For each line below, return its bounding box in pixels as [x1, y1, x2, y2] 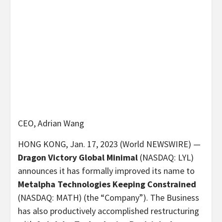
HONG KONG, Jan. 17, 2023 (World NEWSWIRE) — [18, 138, 201, 150]
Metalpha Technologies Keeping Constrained [18, 178, 196, 190]
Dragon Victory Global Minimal [18, 152, 140, 164]
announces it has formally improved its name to [18, 165, 195, 177]
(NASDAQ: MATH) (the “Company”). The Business [18, 192, 199, 204]
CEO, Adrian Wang [18, 117, 84, 129]
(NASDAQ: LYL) [140, 152, 194, 164]
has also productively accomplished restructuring [18, 205, 199, 217]
